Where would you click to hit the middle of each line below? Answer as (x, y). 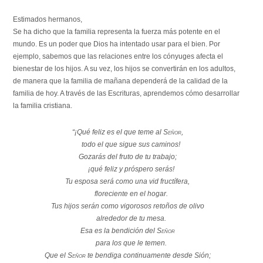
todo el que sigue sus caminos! (131, 145)
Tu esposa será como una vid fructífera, (128, 182)
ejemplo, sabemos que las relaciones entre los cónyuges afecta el (118, 57)
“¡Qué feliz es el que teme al (117, 132)
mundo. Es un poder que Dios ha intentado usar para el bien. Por (117, 44)
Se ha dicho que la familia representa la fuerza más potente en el (117, 32)
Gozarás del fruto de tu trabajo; (127, 157)
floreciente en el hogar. (131, 194)
